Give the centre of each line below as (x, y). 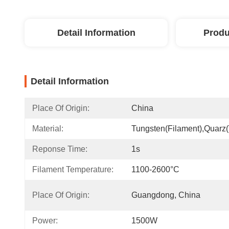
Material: (48, 129)
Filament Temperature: (73, 169)
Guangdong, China (166, 195)
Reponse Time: (60, 149)
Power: (45, 221)
